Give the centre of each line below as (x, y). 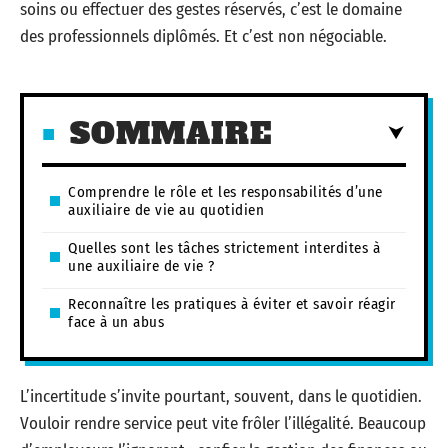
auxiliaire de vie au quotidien (166, 209)
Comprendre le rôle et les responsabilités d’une (225, 191)
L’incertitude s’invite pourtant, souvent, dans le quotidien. (221, 396)
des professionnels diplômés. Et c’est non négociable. (203, 36)
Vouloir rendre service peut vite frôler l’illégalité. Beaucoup (223, 423)
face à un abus (116, 321)
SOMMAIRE (171, 133)
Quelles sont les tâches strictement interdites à (224, 247)
